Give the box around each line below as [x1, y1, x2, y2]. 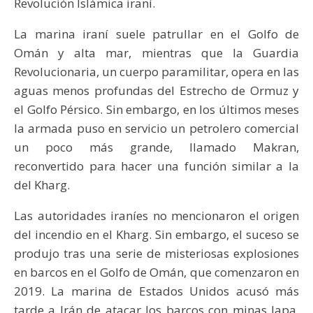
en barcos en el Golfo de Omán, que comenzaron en [14, 264, 299, 281]
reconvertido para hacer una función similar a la [14, 158, 299, 175]
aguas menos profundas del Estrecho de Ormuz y [14, 82, 299, 99]
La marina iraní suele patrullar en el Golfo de [14, 26, 299, 43]
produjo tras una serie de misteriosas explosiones [14, 245, 299, 262]
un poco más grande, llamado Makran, [14, 139, 299, 156]
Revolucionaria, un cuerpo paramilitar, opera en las [14, 64, 299, 80]
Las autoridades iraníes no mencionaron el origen [14, 208, 299, 224]
